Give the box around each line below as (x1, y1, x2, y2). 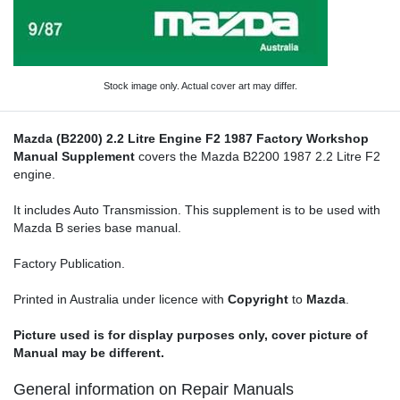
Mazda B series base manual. (13, 221, 181, 235)
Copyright (228, 292, 288, 306)
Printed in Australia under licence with (13, 292, 228, 306)
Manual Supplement (13, 149, 135, 163)
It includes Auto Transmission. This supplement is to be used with (13, 203, 380, 217)
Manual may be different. (13, 346, 164, 360)
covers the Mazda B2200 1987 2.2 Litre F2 (135, 149, 380, 163)
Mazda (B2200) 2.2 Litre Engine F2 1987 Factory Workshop (13, 131, 369, 146)
